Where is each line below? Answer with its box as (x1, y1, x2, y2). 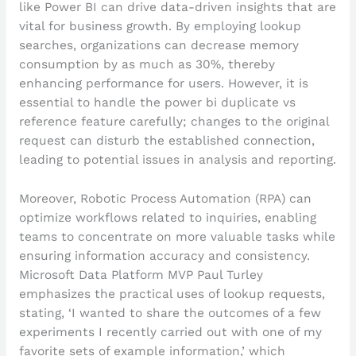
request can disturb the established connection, (18, 133, 315, 149)
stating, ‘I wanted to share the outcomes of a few (18, 305, 321, 320)
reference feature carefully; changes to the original (18, 114, 329, 130)
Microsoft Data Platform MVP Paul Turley (18, 267, 263, 282)
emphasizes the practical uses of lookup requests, (18, 286, 325, 301)
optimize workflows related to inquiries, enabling (18, 210, 316, 225)
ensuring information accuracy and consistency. (18, 248, 310, 263)
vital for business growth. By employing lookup (18, 19, 301, 34)
